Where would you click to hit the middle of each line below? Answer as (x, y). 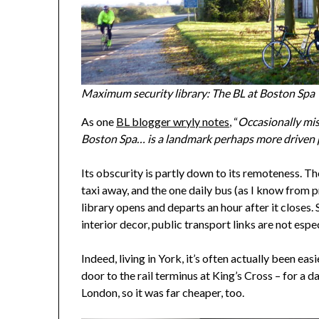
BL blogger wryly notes (173, 122)
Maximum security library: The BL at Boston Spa (198, 93)
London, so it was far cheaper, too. (163, 293)
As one (99, 122)
